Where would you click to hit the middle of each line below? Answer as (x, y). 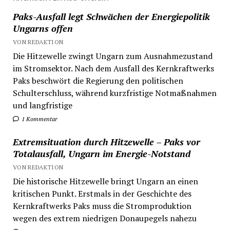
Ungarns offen (43, 28)
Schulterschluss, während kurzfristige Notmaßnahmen (114, 93)
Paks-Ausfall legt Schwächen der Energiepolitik (111, 17)
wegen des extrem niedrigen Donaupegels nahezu (104, 218)
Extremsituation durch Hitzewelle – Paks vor (106, 142)
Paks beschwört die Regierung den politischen (98, 81)
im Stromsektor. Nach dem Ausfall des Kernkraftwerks (113, 69)
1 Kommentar (39, 119)
